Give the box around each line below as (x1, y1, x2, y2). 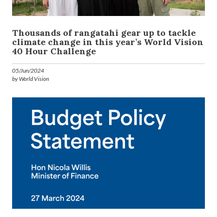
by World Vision (12, 75, 49, 83)
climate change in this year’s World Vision (12, 36, 203, 48)
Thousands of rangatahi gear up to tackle (12, 27, 196, 39)
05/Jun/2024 (12, 67, 44, 75)
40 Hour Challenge (12, 46, 96, 57)
